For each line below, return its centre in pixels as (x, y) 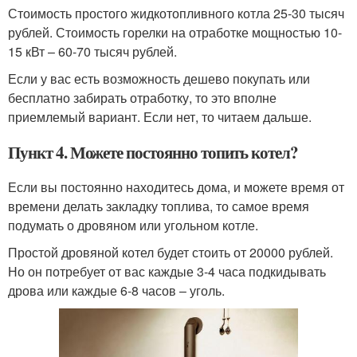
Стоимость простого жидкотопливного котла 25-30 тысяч (176, 14)
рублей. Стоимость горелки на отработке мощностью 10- (175, 33)
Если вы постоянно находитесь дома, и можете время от (176, 187)
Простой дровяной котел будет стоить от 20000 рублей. (171, 253)
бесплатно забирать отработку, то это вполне (142, 98)
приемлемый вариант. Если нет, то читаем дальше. (160, 117)
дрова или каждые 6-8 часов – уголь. (116, 291)
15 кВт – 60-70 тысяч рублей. (92, 52)
